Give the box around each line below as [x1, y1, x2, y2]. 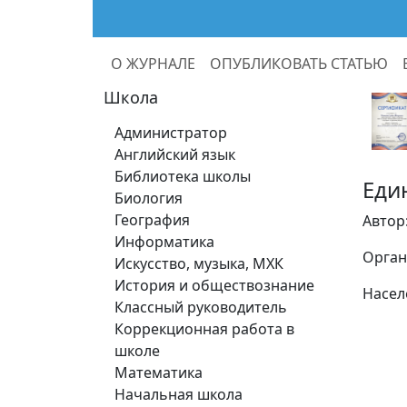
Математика [114, 362, 203, 382]
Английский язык [114, 144, 235, 164]
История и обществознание [114, 275, 314, 295]
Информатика [114, 232, 214, 252]
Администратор [114, 123, 227, 143]
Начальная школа [114, 384, 243, 404]
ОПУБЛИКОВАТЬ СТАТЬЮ [210, 53, 388, 74]
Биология [114, 188, 183, 208]
